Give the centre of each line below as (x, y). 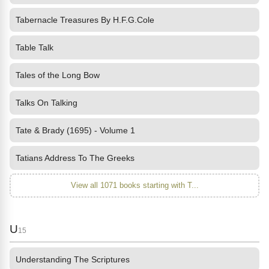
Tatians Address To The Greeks (75, 158)
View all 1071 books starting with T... (134, 185)
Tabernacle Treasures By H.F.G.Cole (85, 20)
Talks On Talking (47, 103)
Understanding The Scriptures (73, 259)
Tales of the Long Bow (58, 75)
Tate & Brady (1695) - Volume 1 (75, 130)
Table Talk (35, 47)
